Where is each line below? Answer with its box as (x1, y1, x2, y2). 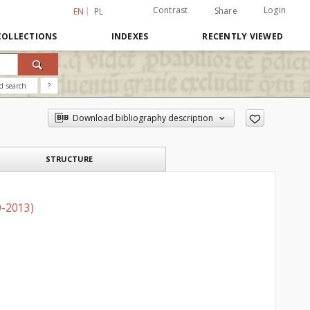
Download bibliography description (72, 112, 213, 124)
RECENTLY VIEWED (202, 30, 283, 42)
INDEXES (111, 30, 149, 42)
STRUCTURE (46, 154, 93, 164)
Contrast (152, 4, 188, 16)
